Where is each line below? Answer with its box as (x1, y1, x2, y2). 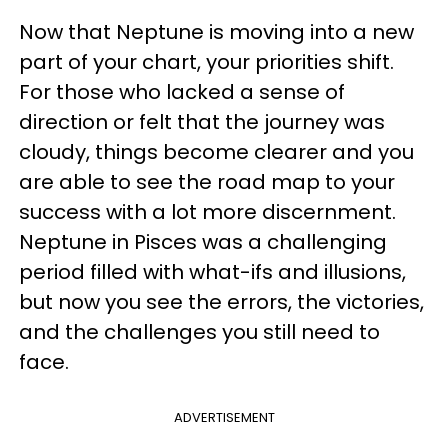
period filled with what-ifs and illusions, (19, 258, 406, 286)
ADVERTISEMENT (173, 408, 275, 427)
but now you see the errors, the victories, (19, 288, 424, 316)
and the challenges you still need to (19, 318, 380, 346)
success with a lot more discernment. (19, 198, 396, 226)
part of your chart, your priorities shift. (19, 48, 394, 76)
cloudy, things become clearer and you (19, 138, 414, 166)
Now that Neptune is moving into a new (19, 18, 414, 46)
